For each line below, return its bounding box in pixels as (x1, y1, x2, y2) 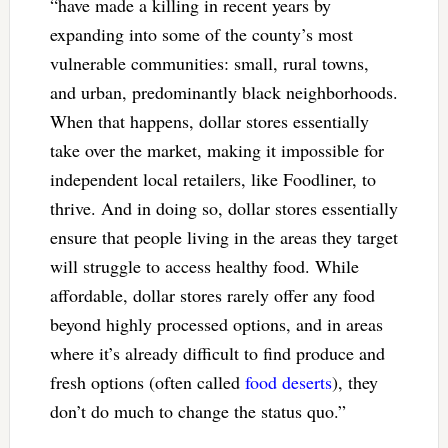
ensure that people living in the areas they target (49, 224, 398, 249)
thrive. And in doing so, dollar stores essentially (49, 195, 398, 220)
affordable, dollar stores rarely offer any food (49, 282, 375, 307)
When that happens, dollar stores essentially (49, 108, 369, 133)
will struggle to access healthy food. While (49, 253, 359, 278)
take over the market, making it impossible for (49, 137, 384, 162)
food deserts (244, 369, 332, 394)
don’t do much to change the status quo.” (49, 398, 346, 423)
